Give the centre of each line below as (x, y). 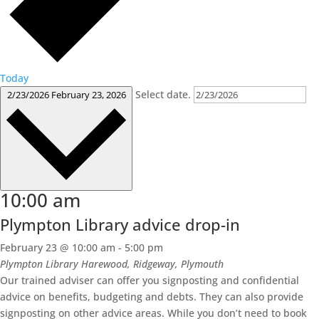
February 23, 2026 (88, 95)
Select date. (164, 95)
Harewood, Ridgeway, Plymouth (152, 264)
